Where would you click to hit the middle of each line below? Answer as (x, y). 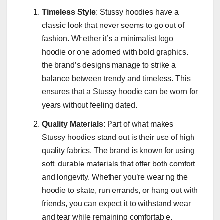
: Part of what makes (138, 124)
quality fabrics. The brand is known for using (118, 151)
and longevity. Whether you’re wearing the (115, 177)
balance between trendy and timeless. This (116, 78)
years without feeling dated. (89, 105)
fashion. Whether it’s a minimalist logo (108, 38)
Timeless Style (69, 12)
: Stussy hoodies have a (137, 12)
